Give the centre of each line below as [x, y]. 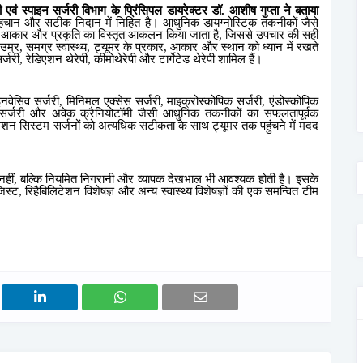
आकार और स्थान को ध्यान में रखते [245, 47]
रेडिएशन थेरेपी [57, 60]
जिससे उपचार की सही [272, 35]
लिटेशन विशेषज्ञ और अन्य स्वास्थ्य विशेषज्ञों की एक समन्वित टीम [183, 191]
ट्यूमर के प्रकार [129, 47]
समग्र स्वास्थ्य [57, 47]
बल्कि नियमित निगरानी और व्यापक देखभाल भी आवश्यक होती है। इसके [169, 179]
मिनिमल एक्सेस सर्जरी [113, 101]
